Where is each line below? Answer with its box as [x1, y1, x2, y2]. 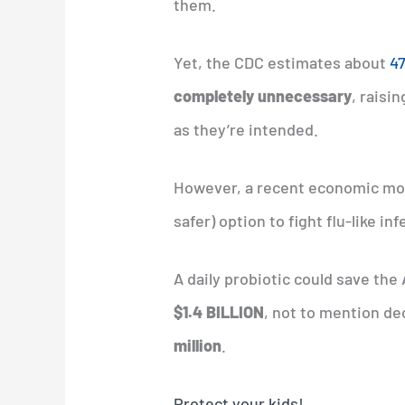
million [174, 334, 222, 355]
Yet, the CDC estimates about [174, 52, 391, 72]
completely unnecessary [174, 85, 353, 106]
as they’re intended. [174, 118, 319, 139]
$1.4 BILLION [174, 301, 265, 322]
